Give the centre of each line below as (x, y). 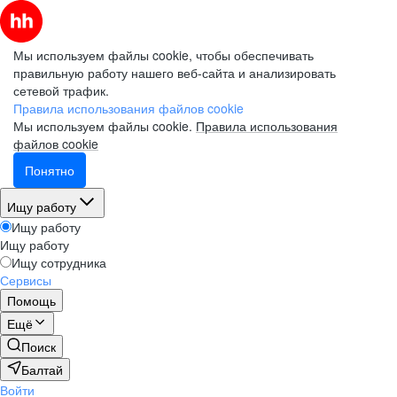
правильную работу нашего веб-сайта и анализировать (175, 73)
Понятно (50, 170)
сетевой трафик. (61, 90)
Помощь (31, 300)
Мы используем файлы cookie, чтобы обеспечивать (163, 55)
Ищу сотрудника (59, 262)
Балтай (42, 370)
